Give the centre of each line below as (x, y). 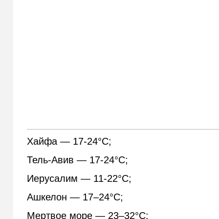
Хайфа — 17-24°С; (69, 142)
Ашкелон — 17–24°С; (75, 197)
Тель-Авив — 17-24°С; (78, 160)
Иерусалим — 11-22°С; (79, 179)
